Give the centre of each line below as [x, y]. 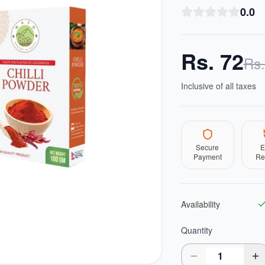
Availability [200, 204]
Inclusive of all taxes [218, 86]
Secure [208, 147]
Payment [207, 156]
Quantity [196, 230]
